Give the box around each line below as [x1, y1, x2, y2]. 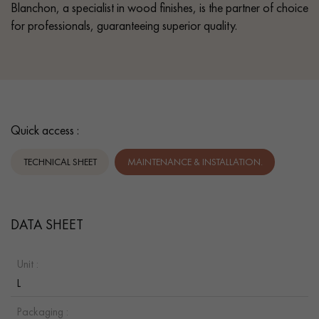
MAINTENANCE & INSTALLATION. [127, 155, 263, 169]
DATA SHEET [11, 214, 83, 234]
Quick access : [11, 121, 79, 138]
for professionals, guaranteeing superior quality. [11, 16, 237, 33]
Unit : [16, 256, 38, 271]
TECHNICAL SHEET [23, 155, 97, 169]
